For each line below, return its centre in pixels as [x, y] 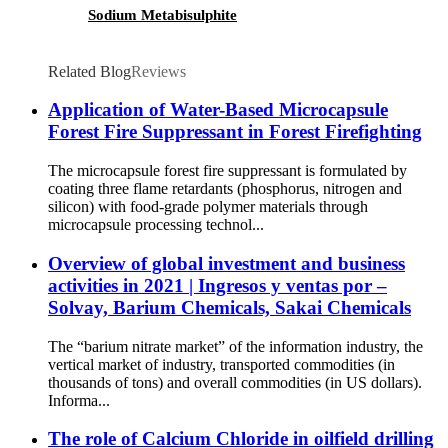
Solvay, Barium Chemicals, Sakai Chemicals [229, 307]
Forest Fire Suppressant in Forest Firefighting [235, 132]
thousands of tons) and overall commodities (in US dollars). [235, 382]
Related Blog [89, 71]
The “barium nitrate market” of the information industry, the [235, 346]
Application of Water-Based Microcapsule [218, 110]
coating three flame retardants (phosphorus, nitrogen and [225, 189]
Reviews [158, 71]
